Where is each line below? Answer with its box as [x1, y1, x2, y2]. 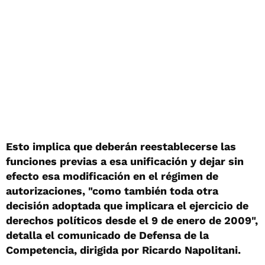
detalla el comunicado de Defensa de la [6, 228, 209, 241]
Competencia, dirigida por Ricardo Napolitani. [6, 243, 241, 256]
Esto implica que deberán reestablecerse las [6, 140, 236, 153]
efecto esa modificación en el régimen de [6, 169, 218, 182]
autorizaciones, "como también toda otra [6, 184, 218, 197]
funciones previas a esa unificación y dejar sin [6, 154, 244, 167]
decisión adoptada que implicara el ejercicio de [6, 199, 248, 212]
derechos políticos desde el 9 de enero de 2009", [6, 214, 258, 227]
